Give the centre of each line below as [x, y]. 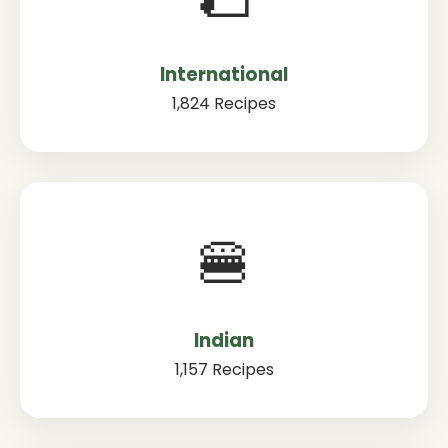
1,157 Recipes [224, 369]
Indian [224, 340]
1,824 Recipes [224, 103]
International [224, 74]
